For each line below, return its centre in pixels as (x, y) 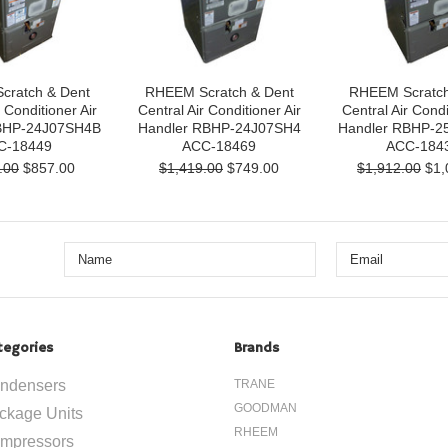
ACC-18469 (219, 146)
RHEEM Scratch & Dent (219, 92)
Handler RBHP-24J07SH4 (219, 128)
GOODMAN (265, 408)
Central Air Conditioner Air (219, 110)
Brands (256, 348)
